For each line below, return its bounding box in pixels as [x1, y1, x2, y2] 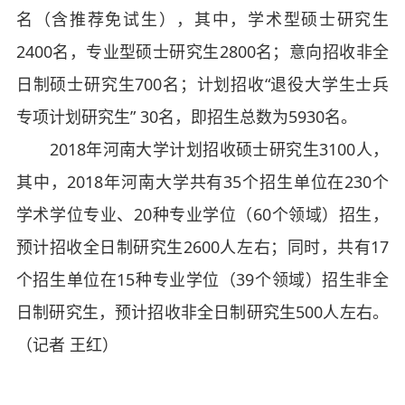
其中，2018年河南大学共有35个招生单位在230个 [15, 171, 390, 193]
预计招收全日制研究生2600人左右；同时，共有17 [15, 236, 390, 258]
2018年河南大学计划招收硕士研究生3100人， [15, 138, 390, 160]
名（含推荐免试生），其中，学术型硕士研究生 [15, 8, 390, 30]
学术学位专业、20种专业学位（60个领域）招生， [15, 203, 390, 225]
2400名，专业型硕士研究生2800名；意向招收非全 [15, 41, 390, 62]
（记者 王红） [15, 334, 118, 355]
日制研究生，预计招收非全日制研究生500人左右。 [15, 301, 390, 323]
